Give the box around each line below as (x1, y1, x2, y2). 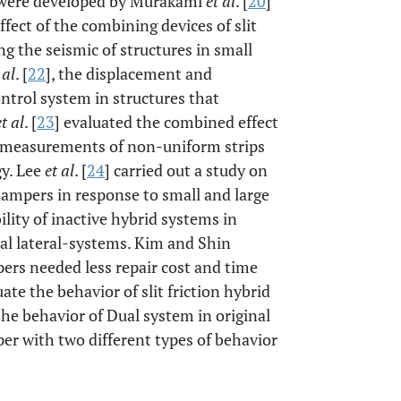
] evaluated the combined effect (55, 111, 278, 132)
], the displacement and (46, 63, 212, 84)
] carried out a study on (105, 159, 268, 181)
